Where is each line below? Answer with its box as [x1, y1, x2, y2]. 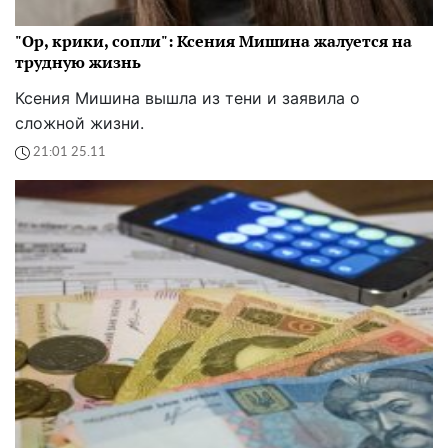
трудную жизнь [15, 50, 141, 73]
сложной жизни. [15, 112, 144, 133]
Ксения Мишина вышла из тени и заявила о [15, 87, 360, 108]
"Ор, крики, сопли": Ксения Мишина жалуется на [15, 29, 412, 52]
